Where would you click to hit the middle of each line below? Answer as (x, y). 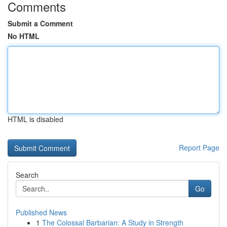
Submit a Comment (40, 23)
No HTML (24, 36)
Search (27, 175)
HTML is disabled (35, 119)
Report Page (199, 147)
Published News (41, 212)
